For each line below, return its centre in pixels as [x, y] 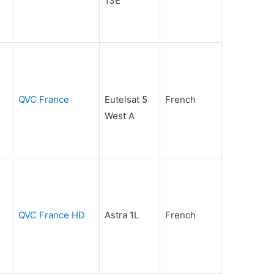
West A [120, 116]
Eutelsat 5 [126, 100]
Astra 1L [122, 215]
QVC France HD [52, 215]
